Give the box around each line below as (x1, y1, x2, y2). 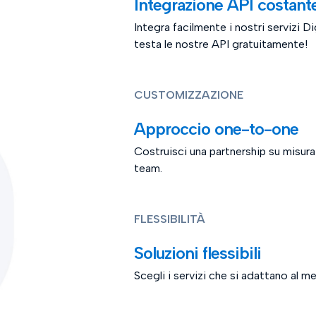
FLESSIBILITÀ (133, 212, 205, 226)
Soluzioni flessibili (133, 243, 261, 264)
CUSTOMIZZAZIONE (133, 88, 243, 102)
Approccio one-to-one (133, 119, 298, 140)
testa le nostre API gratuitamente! (133, 37, 308, 51)
